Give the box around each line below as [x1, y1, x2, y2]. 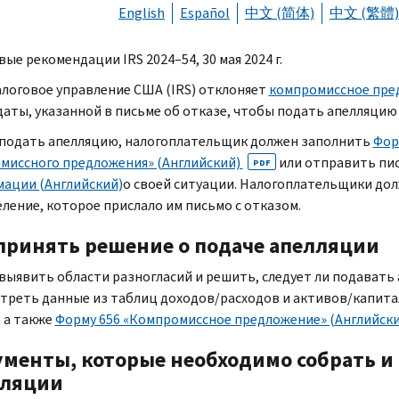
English [118, 3, 165, 22]
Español [180, 3, 230, 22]
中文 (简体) [245, 3, 314, 22]
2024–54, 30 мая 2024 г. [145, 49, 282, 69]
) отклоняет [191, 79, 269, 99]
